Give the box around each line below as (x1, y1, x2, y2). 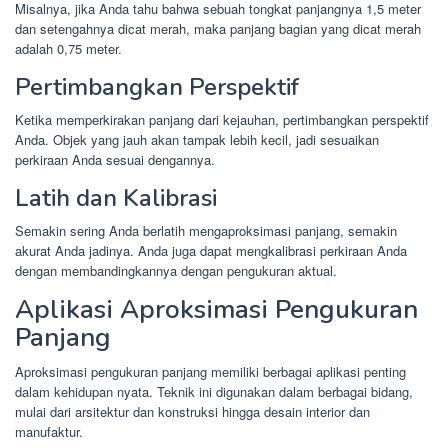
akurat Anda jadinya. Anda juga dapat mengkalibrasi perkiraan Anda (15, 241, 407, 261)
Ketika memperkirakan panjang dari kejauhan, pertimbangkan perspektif (15, 110, 429, 130)
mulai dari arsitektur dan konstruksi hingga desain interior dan (15, 402, 370, 422)
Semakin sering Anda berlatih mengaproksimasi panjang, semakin (15, 221, 397, 241)
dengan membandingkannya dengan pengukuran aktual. (15, 261, 337, 281)
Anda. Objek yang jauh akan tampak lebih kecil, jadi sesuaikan (15, 130, 379, 150)
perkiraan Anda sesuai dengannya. (15, 150, 215, 170)
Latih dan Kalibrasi (15, 182, 217, 215)
